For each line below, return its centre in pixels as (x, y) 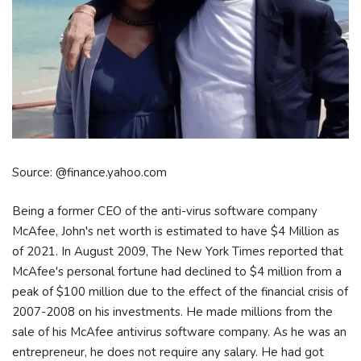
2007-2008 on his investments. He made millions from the (172, 311)
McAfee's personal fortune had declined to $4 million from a (177, 271)
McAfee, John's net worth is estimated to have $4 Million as (176, 231)
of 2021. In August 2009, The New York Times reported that (178, 251)
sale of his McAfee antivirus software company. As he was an (179, 332)
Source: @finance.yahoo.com (89, 173)
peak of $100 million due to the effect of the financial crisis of (180, 291)
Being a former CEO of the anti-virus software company (165, 211)
